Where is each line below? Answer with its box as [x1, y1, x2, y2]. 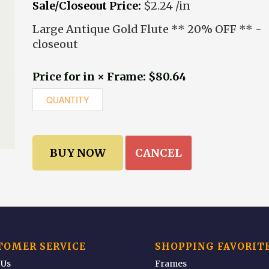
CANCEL [135, 146, 182, 160]
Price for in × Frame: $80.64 [32, 70, 186, 83]
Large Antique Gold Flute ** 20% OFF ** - [32, 22, 262, 36]
